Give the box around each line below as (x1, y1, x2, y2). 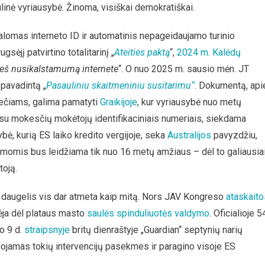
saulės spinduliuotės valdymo (87, 208, 209, 219)
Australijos (167, 130, 211, 141)
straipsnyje (24, 224, 70, 235)
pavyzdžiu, (211, 130, 257, 141)
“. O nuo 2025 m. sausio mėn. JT (118, 63, 249, 75)
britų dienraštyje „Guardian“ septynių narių (70, 224, 243, 235)
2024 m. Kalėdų (177, 47, 241, 58)
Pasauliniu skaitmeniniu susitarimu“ (46, 80, 195, 91)
